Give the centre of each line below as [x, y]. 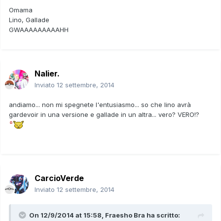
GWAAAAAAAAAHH [39, 29]
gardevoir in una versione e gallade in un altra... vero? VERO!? [105, 114]
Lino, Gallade [29, 19]
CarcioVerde [59, 178]
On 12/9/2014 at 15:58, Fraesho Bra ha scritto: [105, 215]
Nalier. [47, 73]
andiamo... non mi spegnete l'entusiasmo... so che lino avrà [101, 104]
